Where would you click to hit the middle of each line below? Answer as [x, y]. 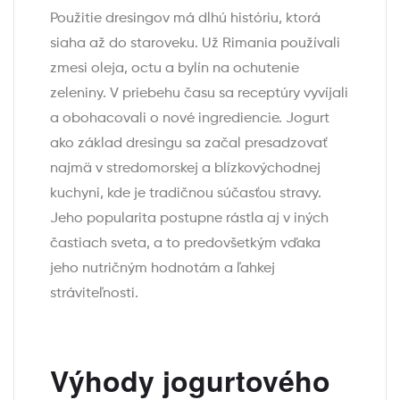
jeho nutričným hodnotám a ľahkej [162, 269]
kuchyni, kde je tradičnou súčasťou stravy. [186, 194]
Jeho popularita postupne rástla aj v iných [189, 219]
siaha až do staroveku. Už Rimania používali [195, 44]
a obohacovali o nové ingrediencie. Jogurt [190, 119]
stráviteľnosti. [94, 294]
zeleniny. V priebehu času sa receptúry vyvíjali [199, 94]
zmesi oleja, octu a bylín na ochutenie [175, 69]
